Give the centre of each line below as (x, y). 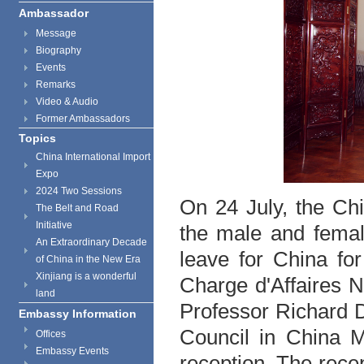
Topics (37, 138)
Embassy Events (72, 351)
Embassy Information (78, 314)
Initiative (54, 225)
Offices (51, 334)
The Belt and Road (77, 208)
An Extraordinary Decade (91, 242)
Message (56, 33)
